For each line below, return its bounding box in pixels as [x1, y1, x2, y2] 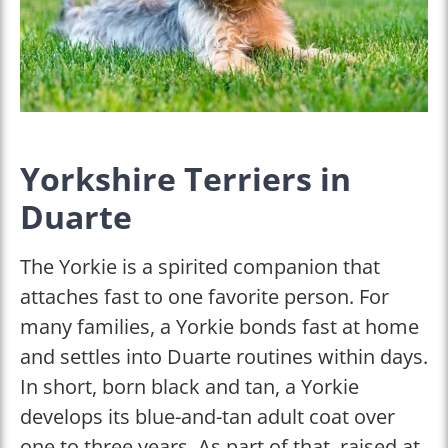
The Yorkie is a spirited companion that [20, 252, 380, 280]
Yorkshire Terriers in [20, 156, 351, 200]
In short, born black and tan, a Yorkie [20, 372, 359, 400]
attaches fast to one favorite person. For [20, 282, 389, 310]
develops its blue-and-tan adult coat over [20, 402, 395, 430]
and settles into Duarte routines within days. [20, 342, 428, 370]
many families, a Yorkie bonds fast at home [20, 312, 419, 340]
